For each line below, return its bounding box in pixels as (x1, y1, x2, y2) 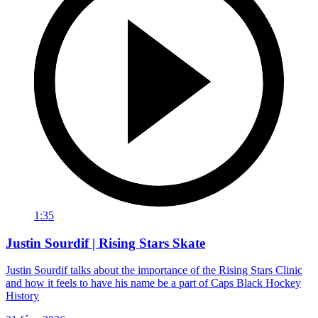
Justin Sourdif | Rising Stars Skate (6, 235, 205, 251)
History (6, 290, 39, 302)
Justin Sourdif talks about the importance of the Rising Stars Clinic (6, 264, 302, 277)
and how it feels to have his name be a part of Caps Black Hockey (6, 277, 301, 290)
